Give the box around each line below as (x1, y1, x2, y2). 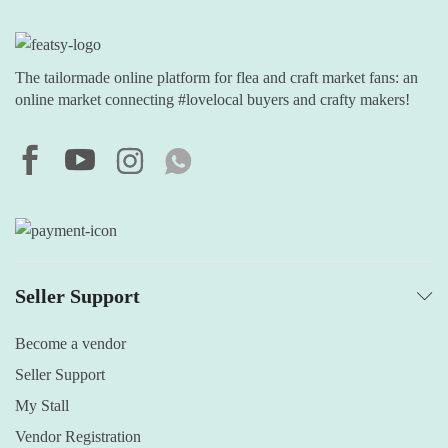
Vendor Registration (15, 428, 141, 446)
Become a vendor (15, 335, 126, 353)
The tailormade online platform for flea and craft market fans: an (15, 69, 418, 87)
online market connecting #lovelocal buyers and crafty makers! (15, 91, 410, 109)
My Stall (15, 397, 69, 415)
